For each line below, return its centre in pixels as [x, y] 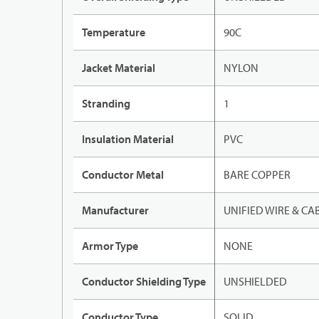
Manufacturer [115, 210]
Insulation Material [128, 139]
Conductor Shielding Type [144, 282]
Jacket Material [119, 68]
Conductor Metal [123, 175]
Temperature [114, 32]
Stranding [106, 104]
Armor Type [110, 246]
